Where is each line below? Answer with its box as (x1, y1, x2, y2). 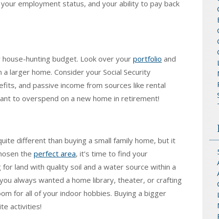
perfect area (34, 148, 76, 158)
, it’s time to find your (76, 148, 148, 158)
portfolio (133, 53, 162, 64)
